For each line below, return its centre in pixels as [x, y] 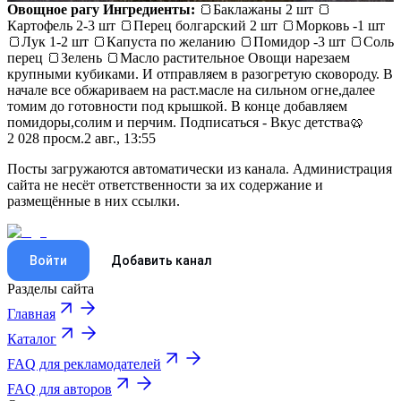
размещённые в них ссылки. [94, 200]
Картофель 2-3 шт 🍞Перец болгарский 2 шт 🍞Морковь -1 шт [196, 25]
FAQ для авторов [60, 388]
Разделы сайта [51, 288]
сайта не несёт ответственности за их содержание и [165, 184]
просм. [62, 138]
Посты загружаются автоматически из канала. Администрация [200, 168]
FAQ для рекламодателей [84, 363]
